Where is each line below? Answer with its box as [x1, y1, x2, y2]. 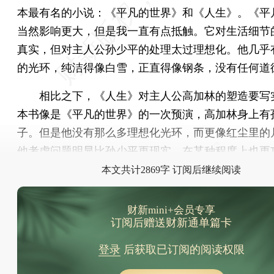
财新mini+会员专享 [127, 204, 215, 216]
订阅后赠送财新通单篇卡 [111, 216, 232, 229]
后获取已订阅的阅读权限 [120, 243, 245, 256]
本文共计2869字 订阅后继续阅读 [102, 164, 241, 175]
